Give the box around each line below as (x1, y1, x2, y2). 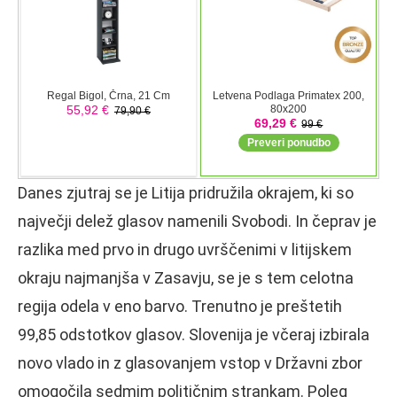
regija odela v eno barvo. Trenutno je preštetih (18, 296, 342, 315)
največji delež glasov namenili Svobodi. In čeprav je (18, 211, 377, 230)
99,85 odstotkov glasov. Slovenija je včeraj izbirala (18, 324, 370, 344)
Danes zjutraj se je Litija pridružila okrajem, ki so (18, 183, 354, 202)
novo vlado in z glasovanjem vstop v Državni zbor (18, 353, 362, 372)
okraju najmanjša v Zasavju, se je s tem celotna (18, 268, 354, 287)
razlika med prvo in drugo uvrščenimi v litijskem (18, 239, 352, 259)
